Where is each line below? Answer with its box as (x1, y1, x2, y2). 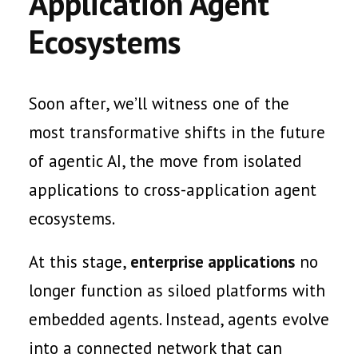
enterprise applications (130, 251, 295, 272)
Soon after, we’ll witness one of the (29, 93, 289, 114)
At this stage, (29, 251, 130, 272)
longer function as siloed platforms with (29, 280, 325, 301)
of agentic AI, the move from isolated (29, 150, 301, 172)
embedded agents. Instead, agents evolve (29, 308, 329, 330)
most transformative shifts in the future (29, 121, 325, 143)
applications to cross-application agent (29, 179, 316, 201)
